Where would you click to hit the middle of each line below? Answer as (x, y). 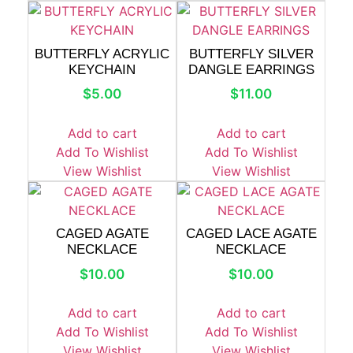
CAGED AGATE (102, 234)
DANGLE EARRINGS (251, 69)
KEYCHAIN (102, 69)
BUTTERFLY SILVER (251, 54)
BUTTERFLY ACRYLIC (102, 54)
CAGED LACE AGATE (251, 234)
